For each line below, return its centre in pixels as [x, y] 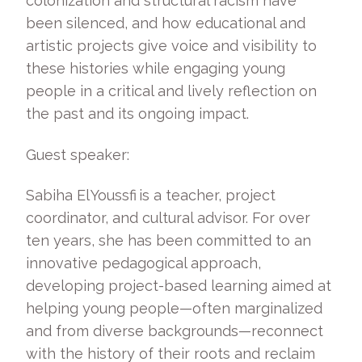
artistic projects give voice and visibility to [171, 46]
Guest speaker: [81, 154]
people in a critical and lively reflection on [171, 91]
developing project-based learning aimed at [179, 286]
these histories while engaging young [156, 68]
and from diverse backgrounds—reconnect [175, 331]
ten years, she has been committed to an [168, 240]
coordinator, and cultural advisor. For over [168, 218]
